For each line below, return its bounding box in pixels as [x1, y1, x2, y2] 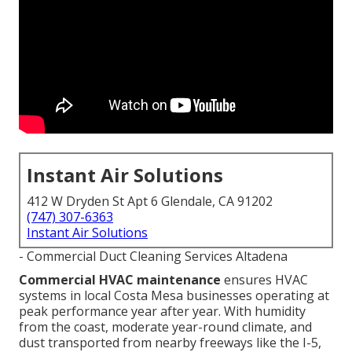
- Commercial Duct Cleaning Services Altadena [19, 247, 288, 266]
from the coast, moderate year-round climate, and [19, 318, 312, 336]
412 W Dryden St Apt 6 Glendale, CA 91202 [27, 192, 273, 211]
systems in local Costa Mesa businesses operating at [19, 287, 329, 305]
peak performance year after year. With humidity [19, 302, 306, 321]
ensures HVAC [221, 271, 308, 289]
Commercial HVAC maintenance [19, 271, 221, 289]
